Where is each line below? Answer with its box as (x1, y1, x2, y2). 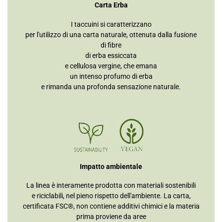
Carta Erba (94, 1, 128, 9)
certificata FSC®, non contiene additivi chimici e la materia (22, 202, 200, 211)
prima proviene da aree (76, 213, 146, 221)
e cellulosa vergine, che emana (65, 62, 157, 70)
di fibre (101, 41, 121, 50)
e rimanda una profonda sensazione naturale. (41, 83, 181, 91)
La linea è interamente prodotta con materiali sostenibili (26, 181, 196, 190)
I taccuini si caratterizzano (70, 20, 152, 29)
